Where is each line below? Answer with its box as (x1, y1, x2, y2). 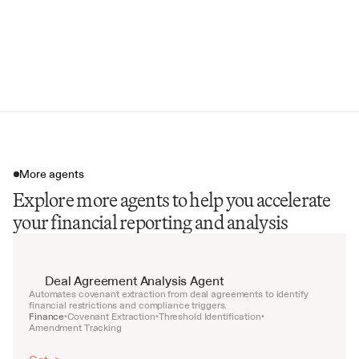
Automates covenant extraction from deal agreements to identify (29, 288, 309, 301)
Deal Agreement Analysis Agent (45, 272, 224, 289)
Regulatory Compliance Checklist (75, 67, 220, 80)
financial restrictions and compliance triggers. (29, 299, 228, 312)
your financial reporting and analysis (13, 210, 288, 234)
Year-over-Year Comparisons (75, 15, 195, 29)
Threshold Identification (158, 310, 261, 323)
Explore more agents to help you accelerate (13, 188, 331, 212)
